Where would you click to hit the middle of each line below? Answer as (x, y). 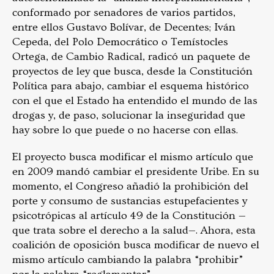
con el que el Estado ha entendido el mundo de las (135, 100)
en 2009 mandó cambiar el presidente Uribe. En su (136, 171)
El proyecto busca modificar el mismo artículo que (133, 157)
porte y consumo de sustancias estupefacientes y (130, 201)
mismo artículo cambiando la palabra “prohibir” (128, 259)
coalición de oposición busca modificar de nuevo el (136, 245)
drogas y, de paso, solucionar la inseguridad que (129, 115)
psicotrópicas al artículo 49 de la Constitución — (129, 215)
